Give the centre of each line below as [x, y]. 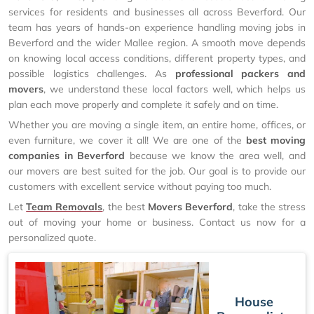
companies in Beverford [67, 156]
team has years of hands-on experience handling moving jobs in [157, 27]
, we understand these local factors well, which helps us [175, 89]
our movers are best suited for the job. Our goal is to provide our [157, 171]
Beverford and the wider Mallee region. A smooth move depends [157, 43]
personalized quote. [52, 238]
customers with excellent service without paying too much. [140, 186]
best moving [276, 140]
